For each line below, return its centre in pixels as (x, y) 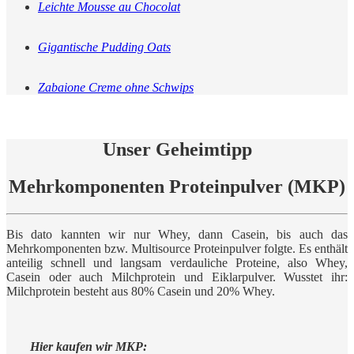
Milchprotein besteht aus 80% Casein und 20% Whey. (141, 291)
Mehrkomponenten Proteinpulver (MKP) (177, 187)
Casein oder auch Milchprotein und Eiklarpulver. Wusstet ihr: (177, 277)
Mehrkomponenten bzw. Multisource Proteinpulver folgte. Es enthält (177, 249)
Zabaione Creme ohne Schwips (116, 88)
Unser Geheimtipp (177, 150)
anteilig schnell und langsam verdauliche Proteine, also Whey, (177, 263)
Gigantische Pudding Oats (104, 47)
